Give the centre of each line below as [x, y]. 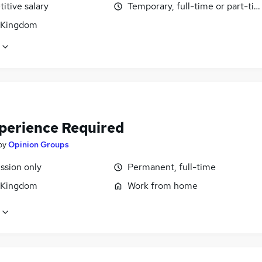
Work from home [163, 185]
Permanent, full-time [172, 167]
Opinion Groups [39, 144]
